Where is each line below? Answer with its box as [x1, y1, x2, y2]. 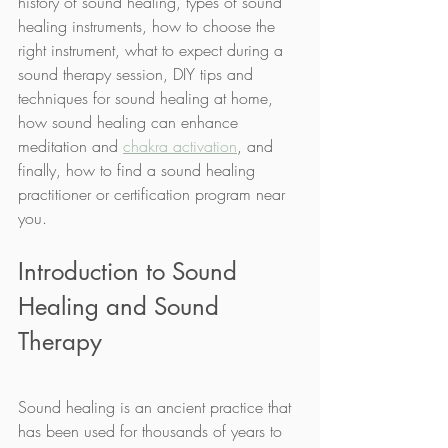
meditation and [18, 134, 123, 157]
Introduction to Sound [18, 255, 244, 287]
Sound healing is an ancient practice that [18, 395, 296, 418]
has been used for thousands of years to [18, 419, 287, 442]
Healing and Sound [18, 290, 226, 322]
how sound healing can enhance [18, 110, 243, 133]
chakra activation [123, 134, 237, 157]
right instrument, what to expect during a [18, 38, 288, 61]
